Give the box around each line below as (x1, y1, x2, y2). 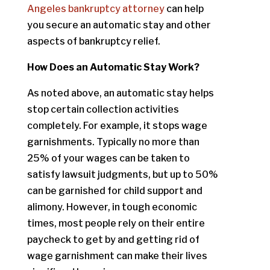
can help (166, 3, 204, 14)
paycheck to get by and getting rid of (27, 234, 199, 245)
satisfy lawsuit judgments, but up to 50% (27, 169, 218, 180)
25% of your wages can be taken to (27, 152, 190, 164)
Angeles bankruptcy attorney (27, 3, 165, 14)
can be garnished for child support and (27, 185, 202, 196)
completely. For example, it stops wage (27, 120, 207, 131)
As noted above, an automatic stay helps (27, 87, 214, 99)
